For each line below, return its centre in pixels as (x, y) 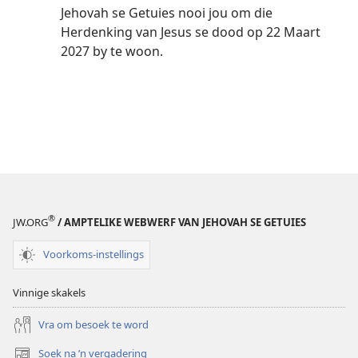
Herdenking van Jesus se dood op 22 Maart (191, 32)
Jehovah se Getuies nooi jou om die (167, 12)
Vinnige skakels (49, 292)
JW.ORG (30, 222)
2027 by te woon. (112, 51)
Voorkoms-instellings (93, 255)
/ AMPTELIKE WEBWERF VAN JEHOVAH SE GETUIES (181, 222)
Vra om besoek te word (93, 325)
